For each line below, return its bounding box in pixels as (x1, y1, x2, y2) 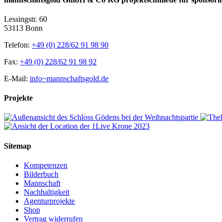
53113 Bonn (4, 23, 43, 32)
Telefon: (4, 40, 32, 49)
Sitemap (4, 141, 31, 150)
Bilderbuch (24, 169, 58, 178)
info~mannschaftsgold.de (30, 74, 109, 83)
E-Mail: (4, 74, 30, 83)
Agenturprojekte (24, 196, 75, 205)
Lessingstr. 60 (4, 14, 47, 23)
